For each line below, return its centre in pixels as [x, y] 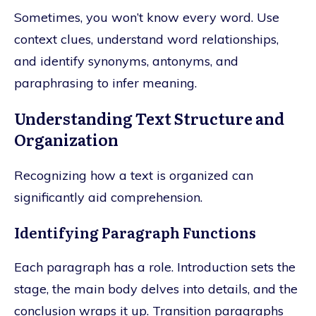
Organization [66, 139]
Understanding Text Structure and [149, 118]
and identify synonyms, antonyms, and [126, 61]
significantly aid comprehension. [108, 197]
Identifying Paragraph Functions [135, 232]
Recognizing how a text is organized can [134, 175]
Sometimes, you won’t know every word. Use [147, 17]
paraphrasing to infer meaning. [105, 83]
